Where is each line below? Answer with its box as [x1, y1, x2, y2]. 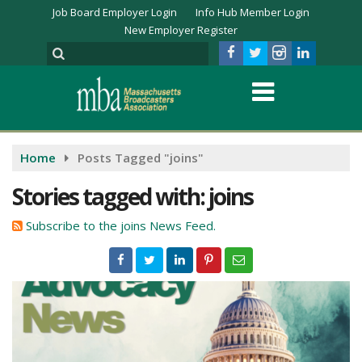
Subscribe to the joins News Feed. [26, 217, 216, 234]
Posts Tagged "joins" [78, 149, 204, 166]
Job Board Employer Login [53, 5, 177, 19]
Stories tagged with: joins [12, 181, 253, 212]
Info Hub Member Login [196, 5, 309, 19]
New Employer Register [124, 23, 238, 37]
